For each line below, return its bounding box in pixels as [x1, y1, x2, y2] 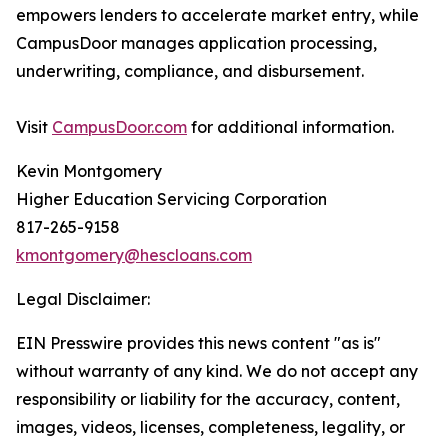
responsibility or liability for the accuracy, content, [16, 389, 400, 410]
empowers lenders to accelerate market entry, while [16, 5, 419, 26]
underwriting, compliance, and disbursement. [16, 61, 364, 82]
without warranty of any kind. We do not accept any [16, 361, 418, 382]
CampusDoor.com [52, 117, 187, 138]
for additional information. [187, 117, 394, 138]
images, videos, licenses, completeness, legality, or [16, 417, 405, 438]
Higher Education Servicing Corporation [16, 189, 327, 210]
